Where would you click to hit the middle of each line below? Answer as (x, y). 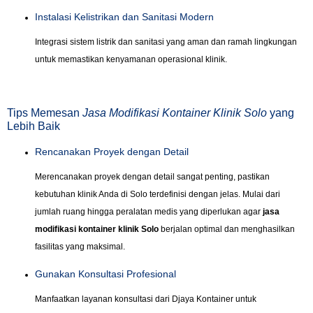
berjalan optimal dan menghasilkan (227, 230)
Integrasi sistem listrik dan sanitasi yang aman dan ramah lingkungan (166, 42)
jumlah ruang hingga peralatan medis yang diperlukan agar (149, 212)
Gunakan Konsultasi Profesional (105, 274)
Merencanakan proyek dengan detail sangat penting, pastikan (152, 177)
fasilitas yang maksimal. (80, 247)
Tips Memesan (45, 113)
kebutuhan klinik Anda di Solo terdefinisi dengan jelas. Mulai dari (158, 195)
